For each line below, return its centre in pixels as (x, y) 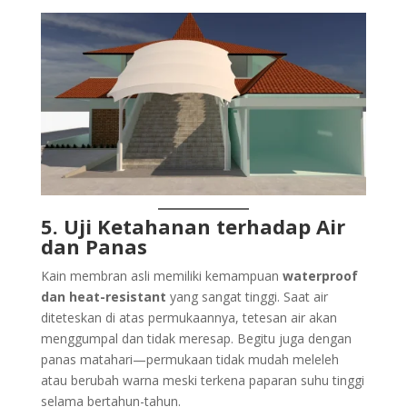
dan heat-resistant (103, 297)
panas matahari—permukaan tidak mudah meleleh (189, 360)
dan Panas (94, 247)
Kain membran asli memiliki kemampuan (161, 276)
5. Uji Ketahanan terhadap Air (193, 227)
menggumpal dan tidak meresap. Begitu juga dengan (196, 339)
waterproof (320, 276)
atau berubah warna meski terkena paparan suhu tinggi (202, 381)
